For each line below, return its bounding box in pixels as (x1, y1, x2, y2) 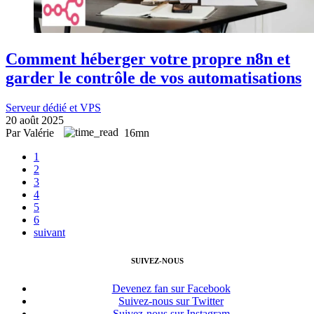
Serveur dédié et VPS (6, 101, 101, 114)
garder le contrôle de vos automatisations (6, 68, 301, 87)
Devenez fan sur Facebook (111, 282, 231, 294)
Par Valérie (6, 126, 57, 139)
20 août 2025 (6, 114, 64, 126)
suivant (34, 226, 65, 238)
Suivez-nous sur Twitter (118, 294, 224, 307)
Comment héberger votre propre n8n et (6, 49, 290, 68)
